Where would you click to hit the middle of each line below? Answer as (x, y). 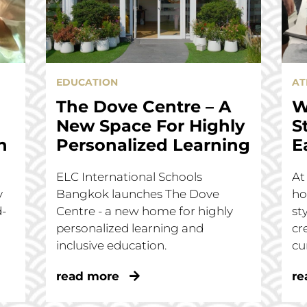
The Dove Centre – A (144, 106)
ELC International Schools (130, 176)
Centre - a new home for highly (145, 211)
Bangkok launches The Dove (138, 194)
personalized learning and (130, 228)
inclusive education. (112, 245)
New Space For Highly (151, 125)
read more (90, 276)
